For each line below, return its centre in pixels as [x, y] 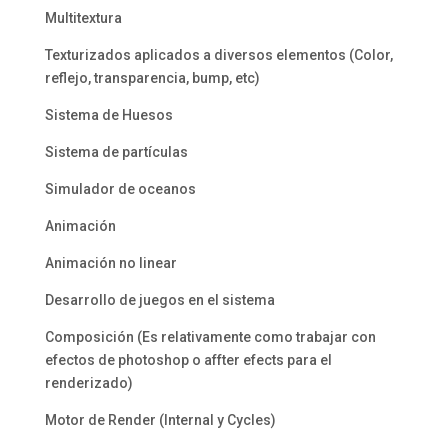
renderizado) [88, 383]
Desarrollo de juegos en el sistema [159, 300]
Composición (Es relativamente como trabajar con [210, 337]
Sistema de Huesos [108, 115]
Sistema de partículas [116, 152]
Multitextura [83, 18]
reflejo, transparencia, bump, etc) [152, 78]
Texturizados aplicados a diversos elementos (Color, [218, 55]
